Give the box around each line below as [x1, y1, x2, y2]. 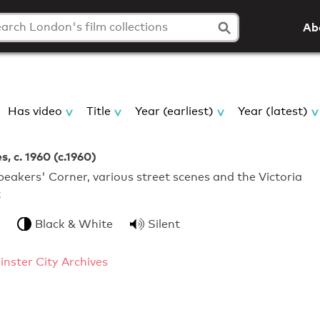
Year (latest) [238, 104, 308, 119]
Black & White [35, 217, 113, 231]
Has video [8, 104, 62, 119]
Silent [148, 217, 180, 231]
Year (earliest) [135, 104, 214, 119]
